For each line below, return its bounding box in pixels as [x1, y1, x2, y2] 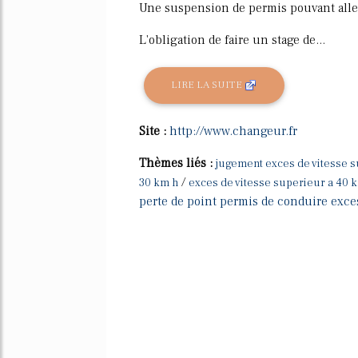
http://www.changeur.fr [169, 122, 297, 139]
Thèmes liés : [139, 154, 216, 171]
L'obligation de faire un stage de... [139, 31, 325, 48]
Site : [139, 122, 169, 139]
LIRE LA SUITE [171, 78, 245, 92]
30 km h [139, 175, 178, 190]
